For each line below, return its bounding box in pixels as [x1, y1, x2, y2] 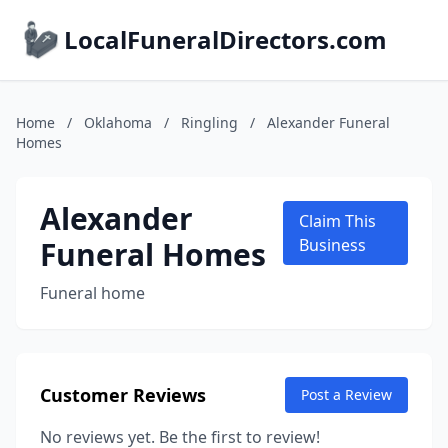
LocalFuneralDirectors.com [64, 23, 387, 56]
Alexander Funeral [267, 113, 390, 132]
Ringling [181, 113, 238, 132]
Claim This [299, 210, 377, 232]
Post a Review [301, 385, 392, 404]
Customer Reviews [40, 383, 206, 407]
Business [299, 234, 367, 256]
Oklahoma [84, 113, 152, 132]
